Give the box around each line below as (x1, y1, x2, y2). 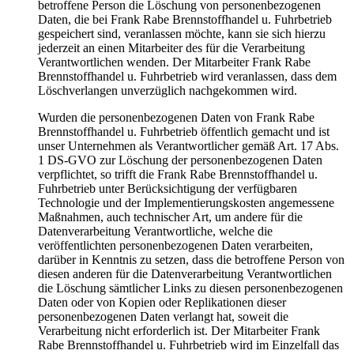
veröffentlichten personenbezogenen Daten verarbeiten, (38, 239, 313, 253)
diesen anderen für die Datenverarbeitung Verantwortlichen (38, 267, 332, 281)
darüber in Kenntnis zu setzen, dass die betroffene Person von (38, 253, 345, 267)
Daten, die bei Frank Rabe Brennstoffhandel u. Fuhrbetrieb (38, 13, 332, 27)
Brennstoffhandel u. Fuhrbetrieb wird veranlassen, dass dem (38, 70, 337, 84)
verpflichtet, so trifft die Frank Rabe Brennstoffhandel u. (38, 168, 318, 182)
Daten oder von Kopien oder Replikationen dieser (38, 296, 286, 310)
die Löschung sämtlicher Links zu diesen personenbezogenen (38, 281, 343, 296)
